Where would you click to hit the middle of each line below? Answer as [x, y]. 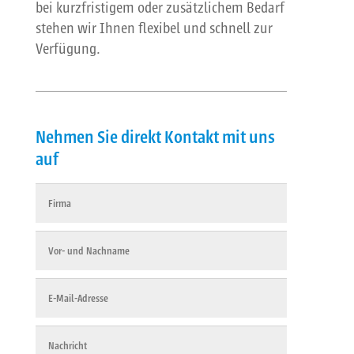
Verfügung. [68, 49]
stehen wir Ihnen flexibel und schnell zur [154, 28]
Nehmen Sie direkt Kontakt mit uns [155, 137]
